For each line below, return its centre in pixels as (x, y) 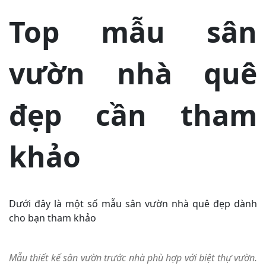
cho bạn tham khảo (53, 218)
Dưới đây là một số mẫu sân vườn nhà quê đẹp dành (133, 203)
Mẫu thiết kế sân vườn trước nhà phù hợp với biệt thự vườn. (133, 258)
